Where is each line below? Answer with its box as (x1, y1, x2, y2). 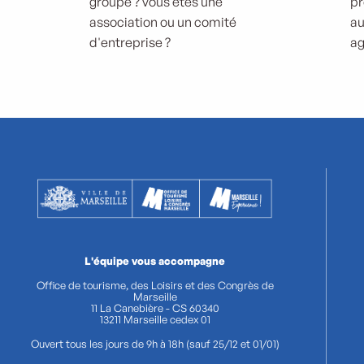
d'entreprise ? (89, 34, 171, 50)
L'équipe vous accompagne (84, 254, 225, 268)
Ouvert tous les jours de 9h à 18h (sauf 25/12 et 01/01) (30, 337, 279, 351)
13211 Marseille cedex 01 (99, 313, 210, 327)
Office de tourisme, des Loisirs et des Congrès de (36, 279, 274, 292)
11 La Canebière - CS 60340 (90, 301, 219, 315)
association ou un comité (89, 14, 236, 30)
